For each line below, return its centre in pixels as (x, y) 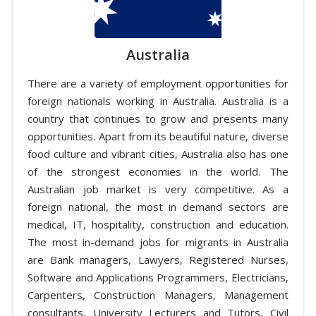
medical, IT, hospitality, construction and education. (158, 224)
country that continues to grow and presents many (158, 118)
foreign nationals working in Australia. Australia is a (158, 101)
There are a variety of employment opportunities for (158, 83)
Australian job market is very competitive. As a (158, 189)
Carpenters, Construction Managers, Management (158, 294)
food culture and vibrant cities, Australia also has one (158, 153)
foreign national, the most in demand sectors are (158, 206)
